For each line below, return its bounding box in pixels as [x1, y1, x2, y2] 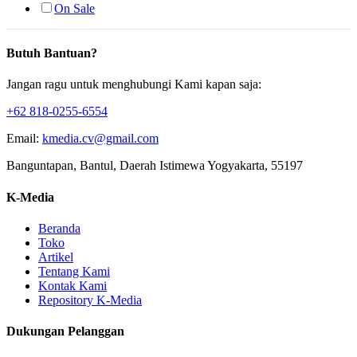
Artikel [38, 250, 73, 264]
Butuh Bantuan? [6, 46, 97, 61]
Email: [6, 131, 42, 146]
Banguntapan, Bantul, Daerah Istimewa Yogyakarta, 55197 [6, 159, 303, 173]
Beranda [38, 222, 80, 235]
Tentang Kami [38, 265, 110, 278]
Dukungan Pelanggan [6, 324, 124, 339]
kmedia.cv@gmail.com [42, 131, 159, 146]
